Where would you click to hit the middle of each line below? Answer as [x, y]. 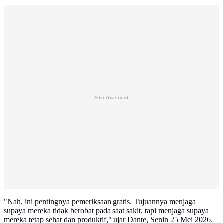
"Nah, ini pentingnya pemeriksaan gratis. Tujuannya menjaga [100, 202]
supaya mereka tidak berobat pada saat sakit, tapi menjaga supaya [106, 211]
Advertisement [111, 97]
